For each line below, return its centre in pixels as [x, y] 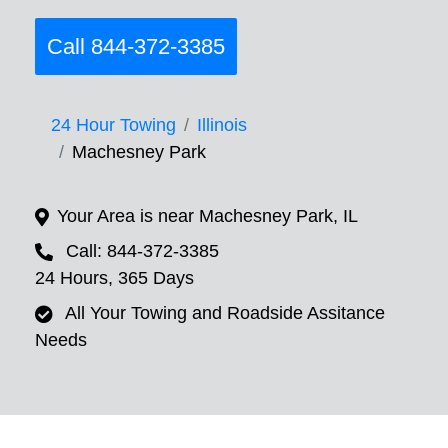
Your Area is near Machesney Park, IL [207, 216]
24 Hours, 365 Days [114, 278]
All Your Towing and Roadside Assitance [225, 313]
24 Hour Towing [113, 125]
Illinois [222, 125]
